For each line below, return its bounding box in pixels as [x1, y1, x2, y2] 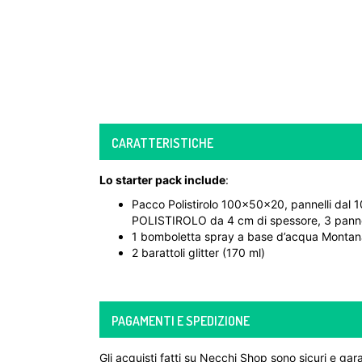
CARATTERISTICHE [112, 135, 213, 151]
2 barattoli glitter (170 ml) [132, 246, 265, 259]
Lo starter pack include [99, 173, 225, 187]
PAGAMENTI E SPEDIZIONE [112, 313, 250, 329]
